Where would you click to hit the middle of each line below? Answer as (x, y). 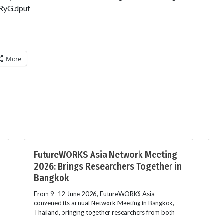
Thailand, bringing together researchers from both (104, 212)
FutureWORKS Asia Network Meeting (106, 154)
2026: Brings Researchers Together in (108, 166)
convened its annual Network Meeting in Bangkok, (104, 203)
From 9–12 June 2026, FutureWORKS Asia (94, 194)
